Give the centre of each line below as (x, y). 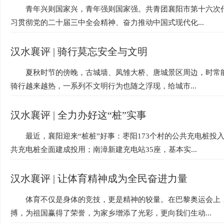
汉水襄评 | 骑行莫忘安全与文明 (79, 51)
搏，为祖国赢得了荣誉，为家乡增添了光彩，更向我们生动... (111, 213)
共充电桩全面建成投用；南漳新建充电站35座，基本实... (104, 149)
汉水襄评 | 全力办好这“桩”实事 (78, 115)
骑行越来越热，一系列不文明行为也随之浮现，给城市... (103, 86)
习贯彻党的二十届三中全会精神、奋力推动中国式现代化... (107, 22)
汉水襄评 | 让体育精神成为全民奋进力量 (99, 178)
